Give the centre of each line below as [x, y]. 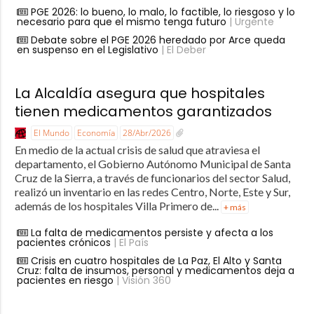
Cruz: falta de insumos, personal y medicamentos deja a [155, 271]
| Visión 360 [142, 281]
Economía [96, 133]
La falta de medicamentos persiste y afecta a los [152, 233]
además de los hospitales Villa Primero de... [117, 206]
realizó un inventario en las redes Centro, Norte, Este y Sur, [152, 192]
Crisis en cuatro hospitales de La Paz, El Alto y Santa [156, 261]
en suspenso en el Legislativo [87, 50]
